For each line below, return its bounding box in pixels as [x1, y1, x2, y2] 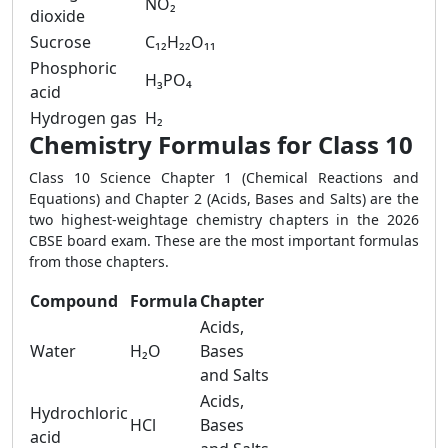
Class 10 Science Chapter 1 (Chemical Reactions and [29, 168, 419, 187]
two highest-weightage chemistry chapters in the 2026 [29, 210, 419, 229]
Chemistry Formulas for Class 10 [29, 128, 413, 161]
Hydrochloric [30, 402, 128, 424]
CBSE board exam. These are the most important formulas [29, 231, 419, 250]
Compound [30, 290, 118, 312]
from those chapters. [29, 252, 169, 271]
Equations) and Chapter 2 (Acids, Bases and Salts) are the [29, 189, 419, 208]
